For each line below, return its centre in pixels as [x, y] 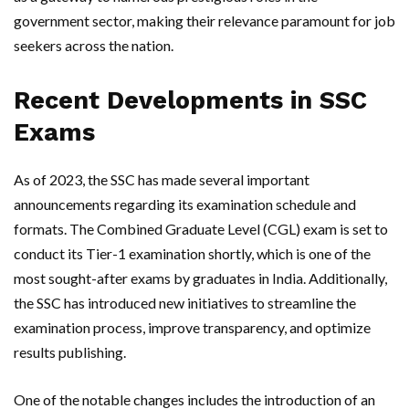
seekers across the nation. [94, 46]
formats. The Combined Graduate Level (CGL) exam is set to [201, 229]
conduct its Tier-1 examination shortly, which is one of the [192, 254]
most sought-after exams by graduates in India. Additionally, [200, 278]
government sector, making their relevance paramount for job [204, 21]
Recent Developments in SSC [190, 101]
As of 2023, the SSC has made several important [162, 180]
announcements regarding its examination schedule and [185, 204]
